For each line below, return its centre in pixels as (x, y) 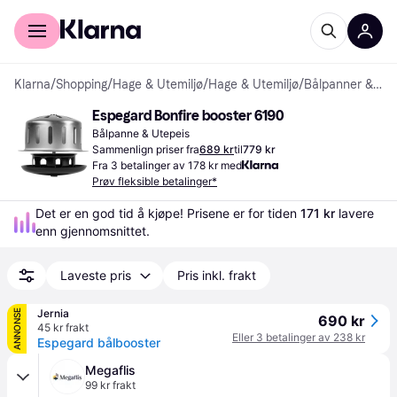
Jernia (53, 313)
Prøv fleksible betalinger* (155, 181)
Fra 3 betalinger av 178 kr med (167, 165)
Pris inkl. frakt (217, 275)
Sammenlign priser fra (146, 149)
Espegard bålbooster (99, 343)
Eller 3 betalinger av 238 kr (299, 337)
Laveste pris (96, 275)
